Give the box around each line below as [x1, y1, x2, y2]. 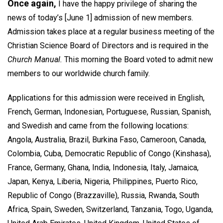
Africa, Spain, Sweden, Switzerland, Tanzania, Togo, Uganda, [7, 204, 213, 214]
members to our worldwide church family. [7, 68, 150, 78]
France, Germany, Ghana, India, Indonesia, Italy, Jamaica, [7, 162, 199, 172]
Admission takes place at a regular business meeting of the [7, 26, 215, 36]
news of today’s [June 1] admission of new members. [7, 12, 193, 22]
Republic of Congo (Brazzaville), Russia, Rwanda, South [7, 190, 199, 200]
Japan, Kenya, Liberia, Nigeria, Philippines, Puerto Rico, [7, 176, 198, 186]
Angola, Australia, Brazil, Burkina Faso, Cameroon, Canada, [7, 134, 206, 144]
